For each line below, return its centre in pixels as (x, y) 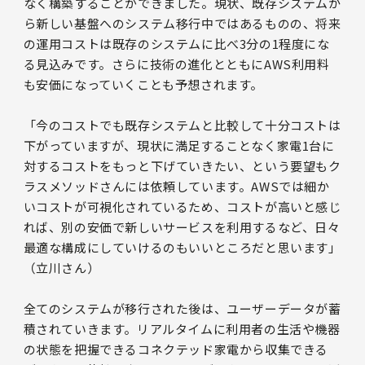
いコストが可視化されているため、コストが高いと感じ (182, 207)
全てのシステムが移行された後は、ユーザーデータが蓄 (182, 309)
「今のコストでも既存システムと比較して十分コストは (182, 125)
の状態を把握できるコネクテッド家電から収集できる (176, 350)
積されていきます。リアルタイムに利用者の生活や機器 (182, 329)
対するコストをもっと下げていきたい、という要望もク (182, 166)
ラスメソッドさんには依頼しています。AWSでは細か (176, 187)
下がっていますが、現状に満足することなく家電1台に (179, 146)
